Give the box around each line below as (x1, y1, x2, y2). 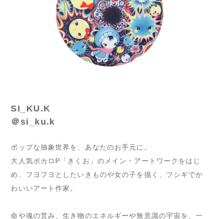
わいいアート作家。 (11, 184, 78, 192)
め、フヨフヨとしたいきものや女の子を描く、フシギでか (11, 170, 203, 178)
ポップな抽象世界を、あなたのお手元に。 (11, 143, 152, 151)
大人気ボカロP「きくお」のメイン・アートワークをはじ (11, 156, 201, 165)
